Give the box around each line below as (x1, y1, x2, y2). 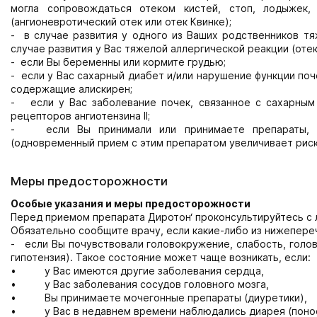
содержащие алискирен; (11, 83, 132, 95)
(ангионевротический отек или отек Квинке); (11, 16, 231, 28)
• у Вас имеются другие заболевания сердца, (11, 265, 264, 277)
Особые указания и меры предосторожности (11, 197, 250, 209)
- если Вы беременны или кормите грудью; (11, 56, 226, 68)
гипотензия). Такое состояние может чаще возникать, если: (11, 251, 311, 263)
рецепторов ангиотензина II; (11, 110, 150, 122)
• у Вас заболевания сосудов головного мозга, (11, 278, 269, 290)
